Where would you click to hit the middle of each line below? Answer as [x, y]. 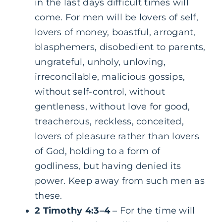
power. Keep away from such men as [120, 181]
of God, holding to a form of [98, 151]
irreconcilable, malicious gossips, [110, 77]
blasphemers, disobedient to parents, [120, 47]
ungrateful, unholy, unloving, [100, 62]
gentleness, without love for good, [112, 106]
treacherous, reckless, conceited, [109, 121]
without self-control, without [100, 91]
